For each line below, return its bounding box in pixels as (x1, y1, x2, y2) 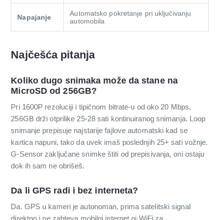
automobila (70, 17, 105, 25)
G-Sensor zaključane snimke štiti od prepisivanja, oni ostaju (11, 149, 205, 158)
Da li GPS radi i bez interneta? (11, 186, 138, 196)
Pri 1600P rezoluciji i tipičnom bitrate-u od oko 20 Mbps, (11, 102, 192, 111)
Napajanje (17, 13, 52, 21)
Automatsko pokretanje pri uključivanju (70, 9, 192, 17)
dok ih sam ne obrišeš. (11, 161, 85, 170)
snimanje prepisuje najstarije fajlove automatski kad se (11, 126, 188, 135)
